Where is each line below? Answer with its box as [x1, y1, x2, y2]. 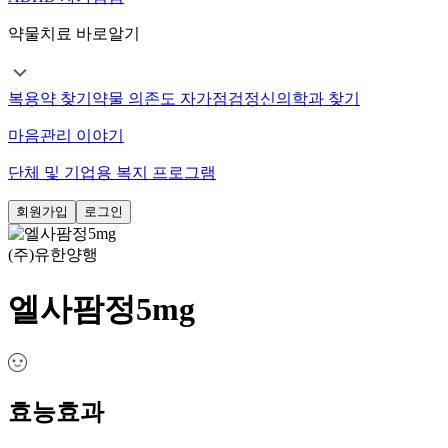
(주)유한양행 [8, 246, 98, 264]
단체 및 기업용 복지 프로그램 [8, 164, 216, 182]
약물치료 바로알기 [8, 25, 140, 43]
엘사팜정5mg [8, 290, 195, 327]
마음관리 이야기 [8, 127, 124, 145]
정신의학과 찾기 [244, 90, 360, 108]
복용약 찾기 [8, 90, 92, 108]
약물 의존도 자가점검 [92, 90, 244, 108]
